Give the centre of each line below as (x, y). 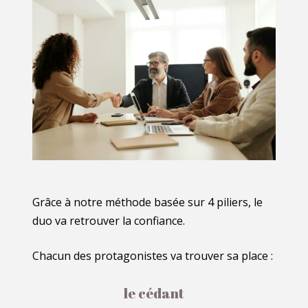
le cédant (154, 293)
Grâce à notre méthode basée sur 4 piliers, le (148, 202)
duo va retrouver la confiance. (109, 220)
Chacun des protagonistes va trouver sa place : (153, 255)
